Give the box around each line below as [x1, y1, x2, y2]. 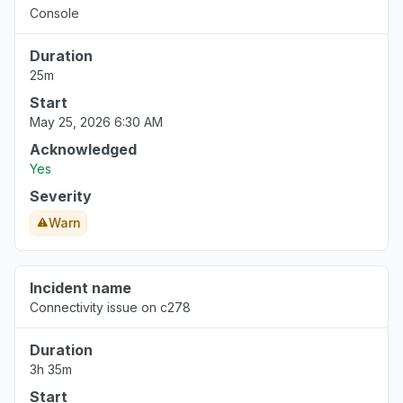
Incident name [30, 279, 131, 297]
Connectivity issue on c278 [30, 300, 191, 315]
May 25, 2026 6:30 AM [30, 114, 163, 130]
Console [30, 5, 79, 21]
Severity [30, 187, 92, 205]
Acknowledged [30, 140, 137, 158]
